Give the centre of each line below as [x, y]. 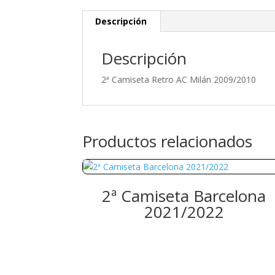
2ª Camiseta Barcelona [184, 196]
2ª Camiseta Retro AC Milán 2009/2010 [179, 80]
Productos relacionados [168, 141]
